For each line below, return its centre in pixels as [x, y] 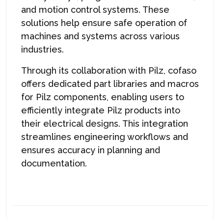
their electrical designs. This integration [105, 123]
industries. [42, 49]
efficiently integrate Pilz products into [101, 110]
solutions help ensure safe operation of [104, 23]
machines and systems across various [100, 36]
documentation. [54, 163]
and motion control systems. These [95, 9]
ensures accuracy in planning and [91, 150]
